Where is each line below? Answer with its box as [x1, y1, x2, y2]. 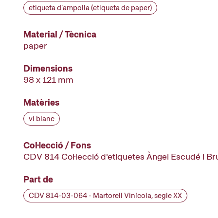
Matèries [23, 97, 59, 108]
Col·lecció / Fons [23, 140, 91, 151]
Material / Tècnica [23, 29, 96, 40]
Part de [23, 174, 53, 185]
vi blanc [29, 114, 54, 124]
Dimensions [23, 63, 73, 74]
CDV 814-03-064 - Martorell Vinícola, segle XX [29, 191, 182, 200]
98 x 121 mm [23, 74, 73, 85]
